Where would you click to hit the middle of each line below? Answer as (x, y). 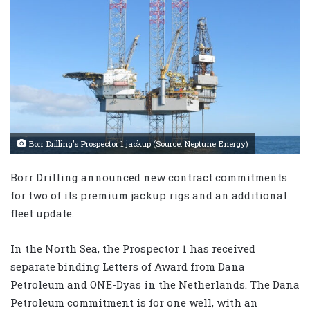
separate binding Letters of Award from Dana (128, 266)
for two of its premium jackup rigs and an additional (149, 195)
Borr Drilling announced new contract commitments (149, 177)
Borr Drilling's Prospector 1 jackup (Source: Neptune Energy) (137, 143)
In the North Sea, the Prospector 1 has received (133, 248)
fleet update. (42, 213)
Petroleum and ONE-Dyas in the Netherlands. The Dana (155, 284)
